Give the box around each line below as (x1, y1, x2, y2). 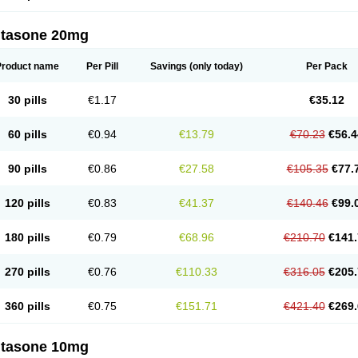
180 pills (4, 231, 50, 244)
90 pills (7, 162, 47, 175)
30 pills (7, 93, 47, 106)
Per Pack (305, 61, 348, 72)
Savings (150, 61, 187, 72)
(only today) (187, 61, 243, 72)
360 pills (4, 300, 50, 312)
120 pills (4, 197, 50, 209)
